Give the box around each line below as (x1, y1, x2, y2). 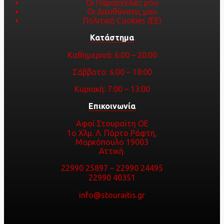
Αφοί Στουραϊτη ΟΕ (75, 119, 148, 128)
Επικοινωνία (88, 101, 135, 111)
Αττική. (99, 146, 125, 156)
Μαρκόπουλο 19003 (75, 137, 148, 147)
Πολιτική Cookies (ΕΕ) (82, 16, 161, 25)
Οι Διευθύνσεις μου (87, 7, 157, 16)
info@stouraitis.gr (79, 190, 145, 200)
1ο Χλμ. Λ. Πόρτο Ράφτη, (67, 128, 157, 138)
